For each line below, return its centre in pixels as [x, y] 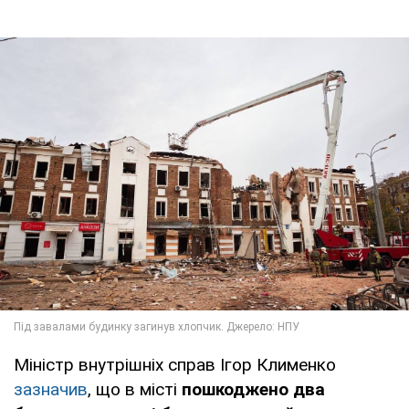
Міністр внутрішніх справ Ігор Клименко [175, 364]
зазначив [51, 389]
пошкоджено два [253, 389]
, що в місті [135, 389]
